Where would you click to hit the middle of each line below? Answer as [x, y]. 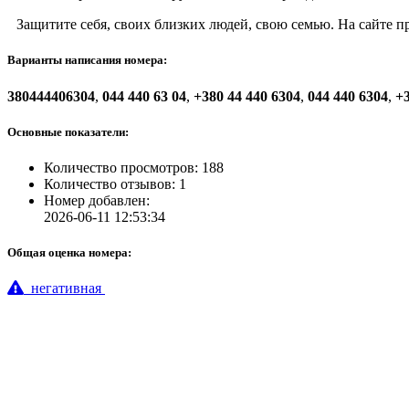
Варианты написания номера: [87, 60]
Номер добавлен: [97, 200]
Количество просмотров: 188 [134, 167]
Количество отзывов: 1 [115, 184]
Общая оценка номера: [69, 253]
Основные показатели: [68, 131]
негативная [66, 288]
